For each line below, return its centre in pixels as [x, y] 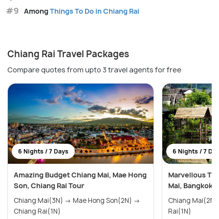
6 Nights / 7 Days [43, 151]
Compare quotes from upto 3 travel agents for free [94, 69]
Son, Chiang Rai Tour [49, 185]
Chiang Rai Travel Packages [68, 54]
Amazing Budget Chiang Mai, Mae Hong [80, 175]
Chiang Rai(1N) [37, 211]
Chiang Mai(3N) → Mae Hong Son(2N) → [43, 200]
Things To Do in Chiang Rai [95, 11]
